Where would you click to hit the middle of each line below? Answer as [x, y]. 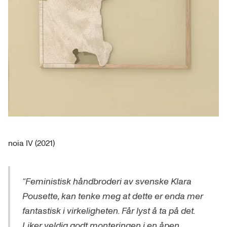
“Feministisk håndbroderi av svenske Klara [107, 181]
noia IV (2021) [31, 143]
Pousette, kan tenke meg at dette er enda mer [113, 196]
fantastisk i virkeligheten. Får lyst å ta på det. [109, 211]
